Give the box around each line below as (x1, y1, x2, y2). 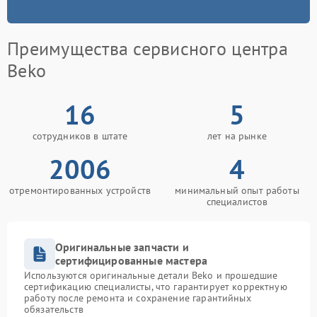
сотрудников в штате (32, 129, 128, 143)
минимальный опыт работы (175, 184, 299, 197)
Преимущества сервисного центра (7, 37, 288, 61)
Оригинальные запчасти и (55, 240, 189, 255)
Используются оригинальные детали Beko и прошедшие (24, 269, 278, 282)
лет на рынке (207, 129, 267, 143)
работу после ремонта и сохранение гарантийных (24, 292, 251, 305)
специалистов (206, 195, 268, 209)
